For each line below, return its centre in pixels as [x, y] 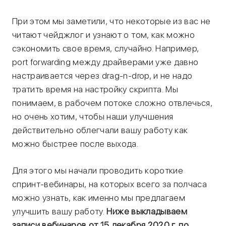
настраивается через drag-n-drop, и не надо [102, 76]
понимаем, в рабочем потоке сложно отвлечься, [112, 103]
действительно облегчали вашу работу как [100, 130]
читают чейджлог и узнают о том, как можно [103, 35]
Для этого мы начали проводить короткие [98, 170]
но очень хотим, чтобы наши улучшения [93, 117]
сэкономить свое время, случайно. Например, [106, 49]
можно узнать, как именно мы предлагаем [99, 197]
